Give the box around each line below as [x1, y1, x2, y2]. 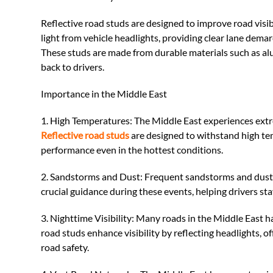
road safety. [41, 241, 90, 253]
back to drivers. [41, 60, 105, 73]
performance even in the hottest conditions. [41, 143, 224, 155]
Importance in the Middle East [41, 87, 168, 99]
